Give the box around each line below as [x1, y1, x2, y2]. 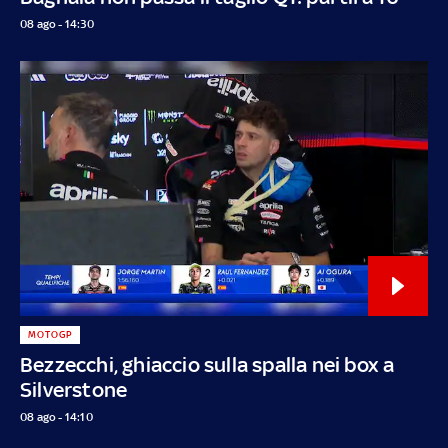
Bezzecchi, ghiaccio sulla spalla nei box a [20, 351, 395, 377]
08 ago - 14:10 [20, 409, 93, 424]
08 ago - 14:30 [20, 16, 94, 31]
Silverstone [20, 376, 128, 402]
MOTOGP [27, 328, 72, 340]
